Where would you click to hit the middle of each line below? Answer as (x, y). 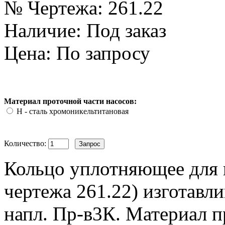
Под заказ (124, 30)
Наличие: (43, 30)
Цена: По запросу (77, 53)
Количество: (26, 143)
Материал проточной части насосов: (70, 101)
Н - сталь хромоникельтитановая (73, 111)
